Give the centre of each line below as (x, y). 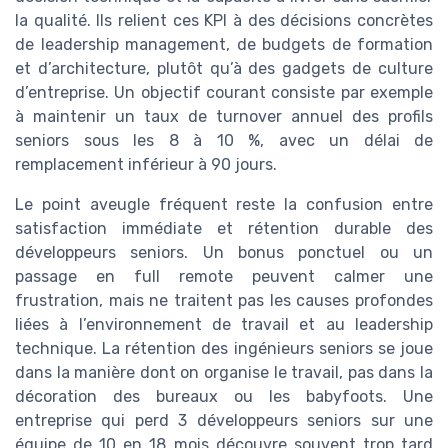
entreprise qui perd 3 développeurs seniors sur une (224, 421)
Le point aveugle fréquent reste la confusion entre (224, 205)
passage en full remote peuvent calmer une (224, 277)
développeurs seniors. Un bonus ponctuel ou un (224, 253)
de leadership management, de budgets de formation (224, 45)
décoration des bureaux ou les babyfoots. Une (224, 397)
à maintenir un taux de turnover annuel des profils (224, 117)
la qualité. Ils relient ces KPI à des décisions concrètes (224, 21)
